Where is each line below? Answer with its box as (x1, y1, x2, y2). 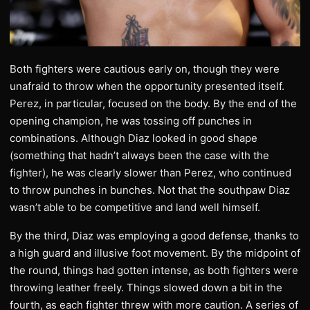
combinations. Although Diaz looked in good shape (10, 131, 257, 145)
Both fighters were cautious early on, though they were (10, 62, 280, 75)
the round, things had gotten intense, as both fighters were (10, 264, 298, 277)
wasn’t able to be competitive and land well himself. (10, 201, 260, 214)
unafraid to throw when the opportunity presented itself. (10, 80, 284, 93)
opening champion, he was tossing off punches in (10, 114, 252, 127)
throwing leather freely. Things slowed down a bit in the (10, 281, 282, 294)
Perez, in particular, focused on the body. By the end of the (10, 97, 297, 110)
